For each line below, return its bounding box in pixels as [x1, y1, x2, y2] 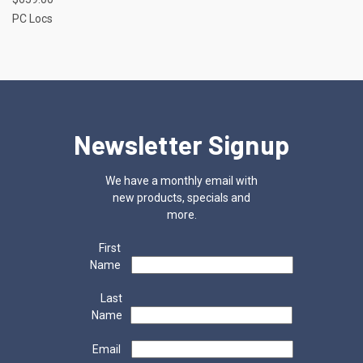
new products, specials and [113, 190, 250, 204]
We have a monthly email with [105, 173, 258, 187]
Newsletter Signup [73, 128, 290, 160]
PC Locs [12, 11, 53, 25]
